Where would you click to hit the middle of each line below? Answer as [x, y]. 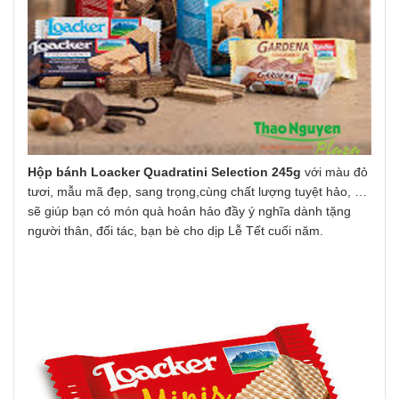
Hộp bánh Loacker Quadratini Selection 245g [166, 171]
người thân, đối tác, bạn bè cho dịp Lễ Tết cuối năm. [175, 230]
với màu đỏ [336, 171]
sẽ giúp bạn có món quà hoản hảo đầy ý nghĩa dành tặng [189, 211]
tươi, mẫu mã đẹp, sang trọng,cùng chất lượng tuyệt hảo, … [197, 191]
